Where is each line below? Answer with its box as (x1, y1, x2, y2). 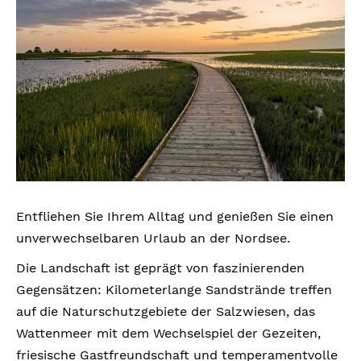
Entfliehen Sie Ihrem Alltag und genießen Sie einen (16, 208, 334, 224)
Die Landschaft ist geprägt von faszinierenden (16, 259, 305, 276)
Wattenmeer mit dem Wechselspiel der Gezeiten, (16, 325, 321, 341)
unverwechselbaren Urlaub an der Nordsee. (16, 230, 290, 246)
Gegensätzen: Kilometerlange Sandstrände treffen (16, 281, 332, 297)
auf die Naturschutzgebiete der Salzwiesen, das (16, 303, 315, 319)
